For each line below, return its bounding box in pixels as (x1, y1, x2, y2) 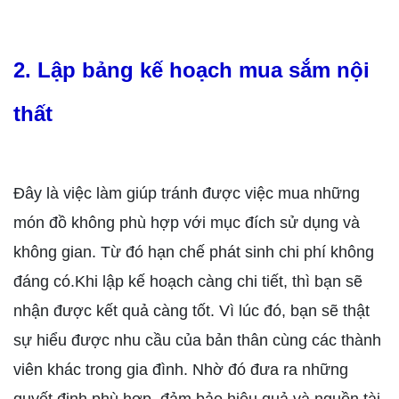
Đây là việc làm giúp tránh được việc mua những (13, 184, 360, 203)
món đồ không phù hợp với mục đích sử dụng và (13, 214, 360, 232)
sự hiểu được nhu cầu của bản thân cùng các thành (13, 331, 381, 350)
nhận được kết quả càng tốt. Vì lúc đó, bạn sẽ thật (13, 302, 370, 321)
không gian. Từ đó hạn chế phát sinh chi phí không (13, 243, 374, 262)
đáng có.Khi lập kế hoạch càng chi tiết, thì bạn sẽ (13, 273, 362, 291)
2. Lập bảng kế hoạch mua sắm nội (13, 58, 370, 83)
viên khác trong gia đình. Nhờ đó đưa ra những (13, 361, 348, 379)
